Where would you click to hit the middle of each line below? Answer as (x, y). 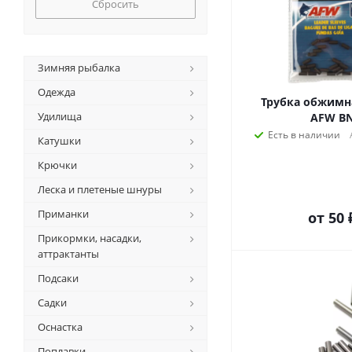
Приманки (63, 214)
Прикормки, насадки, (90, 238)
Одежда (57, 92)
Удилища (60, 116)
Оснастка (60, 327)
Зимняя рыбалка (79, 68)
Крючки (57, 165)
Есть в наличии (304, 135)
